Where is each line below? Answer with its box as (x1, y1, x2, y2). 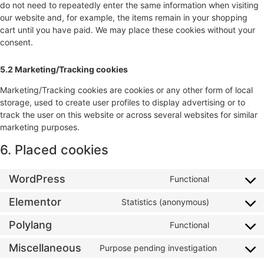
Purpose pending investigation (100, 243, 217, 253)
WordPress (9, 173, 65, 186)
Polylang (9, 219, 52, 232)
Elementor (9, 196, 61, 209)
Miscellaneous (9, 242, 81, 255)
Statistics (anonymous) (121, 197, 209, 207)
